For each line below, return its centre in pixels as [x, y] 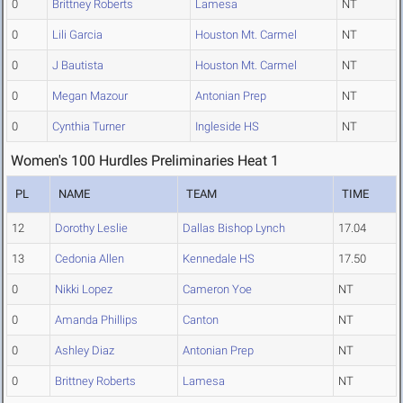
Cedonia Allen [90, 259]
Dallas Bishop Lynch [234, 228]
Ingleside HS [227, 127]
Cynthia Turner [89, 127]
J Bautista [78, 66]
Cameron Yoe [217, 290]
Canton [201, 320]
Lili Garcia [77, 35]
